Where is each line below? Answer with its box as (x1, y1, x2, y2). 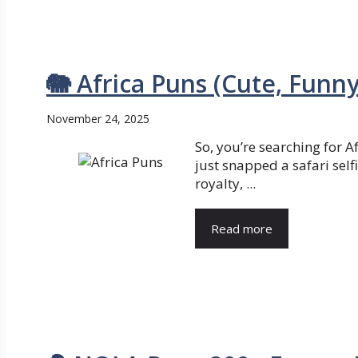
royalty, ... (195, 173, 256, 193)
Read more (211, 220, 272, 237)
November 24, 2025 (46, 110, 149, 126)
